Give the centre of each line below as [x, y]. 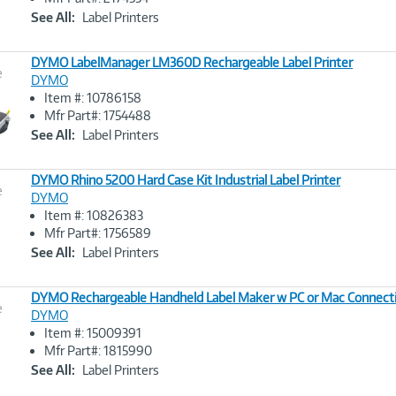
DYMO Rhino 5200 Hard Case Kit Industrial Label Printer [186, 180]
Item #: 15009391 [93, 333]
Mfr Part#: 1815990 [98, 350]
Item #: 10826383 [94, 215]
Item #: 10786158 [93, 98]
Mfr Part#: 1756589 [98, 233]
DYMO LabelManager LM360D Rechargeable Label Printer [192, 62]
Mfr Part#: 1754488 [98, 115]
